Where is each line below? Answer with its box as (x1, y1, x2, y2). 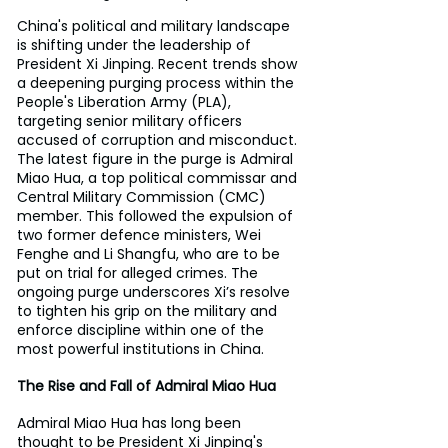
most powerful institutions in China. (17, 338, 264, 359)
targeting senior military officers (17, 110, 246, 131)
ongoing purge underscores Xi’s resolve (17, 281, 294, 302)
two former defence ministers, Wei (17, 224, 265, 245)
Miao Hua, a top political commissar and (17, 167, 301, 188)
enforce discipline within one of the (17, 319, 268, 340)
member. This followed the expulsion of (17, 205, 297, 226)
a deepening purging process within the (17, 72, 298, 93)
